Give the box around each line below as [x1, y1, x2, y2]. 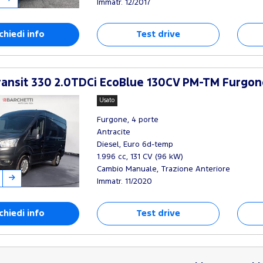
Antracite [96, 129, 130, 136]
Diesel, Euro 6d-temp [96, 141, 173, 148]
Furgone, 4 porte [96, 116, 159, 123]
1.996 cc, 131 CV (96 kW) [96, 153, 183, 160]
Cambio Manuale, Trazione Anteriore [96, 166, 230, 173]
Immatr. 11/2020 [96, 178, 152, 185]
